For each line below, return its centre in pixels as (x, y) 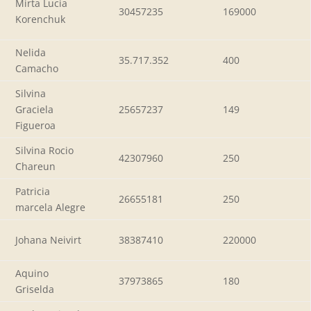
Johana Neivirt (48, 239)
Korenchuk (40, 19)
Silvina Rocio (44, 150)
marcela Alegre (50, 207)
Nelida (31, 52)
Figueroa (35, 125)
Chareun (35, 166)
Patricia (33, 191)
